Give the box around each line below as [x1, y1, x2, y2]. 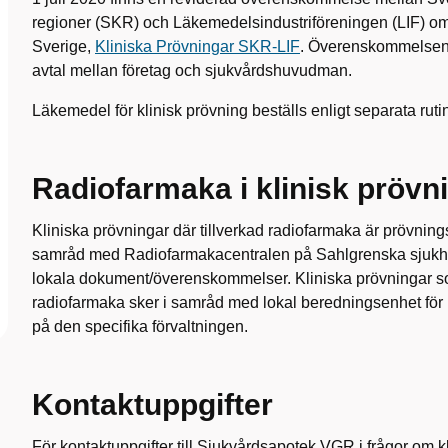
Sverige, [32, 38, 95, 55]
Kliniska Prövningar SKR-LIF [95, 38, 300, 55]
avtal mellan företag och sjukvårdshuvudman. [32, 62, 352, 79]
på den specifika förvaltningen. [32, 318, 248, 335]
